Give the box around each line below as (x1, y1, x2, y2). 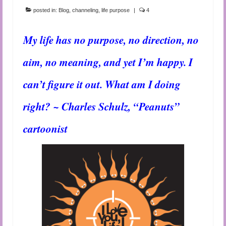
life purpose (101, 7, 130, 13)
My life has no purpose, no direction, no (23, 32, 199, 47)
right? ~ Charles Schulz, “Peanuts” (23, 98, 180, 114)
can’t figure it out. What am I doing (23, 76, 181, 92)
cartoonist (23, 121, 68, 136)
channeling (72, 7, 98, 13)
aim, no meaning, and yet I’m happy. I (23, 54, 193, 70)
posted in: (32, 7, 59, 13)
